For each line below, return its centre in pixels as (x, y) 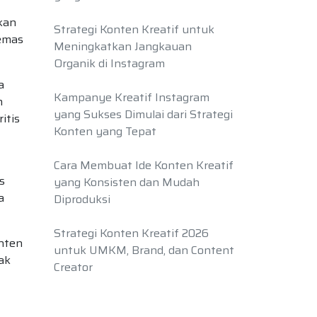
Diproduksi (82, 199)
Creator (73, 267)
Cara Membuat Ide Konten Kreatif (144, 165)
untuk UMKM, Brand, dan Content (144, 250)
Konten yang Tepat (105, 131)
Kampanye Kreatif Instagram (132, 97)
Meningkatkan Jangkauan (123, 46)
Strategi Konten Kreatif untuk (134, 29)
